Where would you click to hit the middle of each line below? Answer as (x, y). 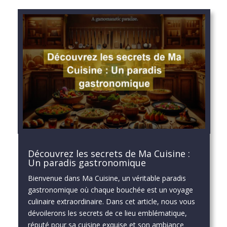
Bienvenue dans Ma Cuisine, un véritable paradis (107, 178)
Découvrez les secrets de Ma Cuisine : (109, 153)
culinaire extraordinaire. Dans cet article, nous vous (111, 201)
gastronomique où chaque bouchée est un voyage (110, 190)
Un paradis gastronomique (87, 162)
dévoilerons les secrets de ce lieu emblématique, (107, 213)
